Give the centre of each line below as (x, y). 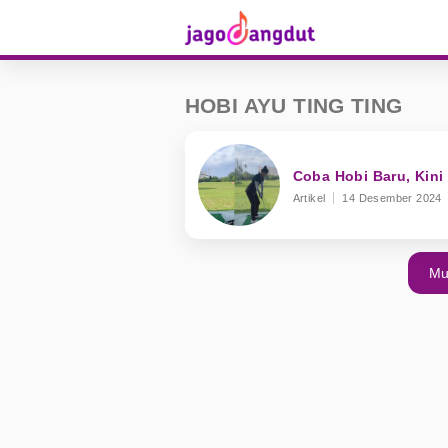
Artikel (309, 198)
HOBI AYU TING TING (293, 105)
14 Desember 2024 (392, 198)
